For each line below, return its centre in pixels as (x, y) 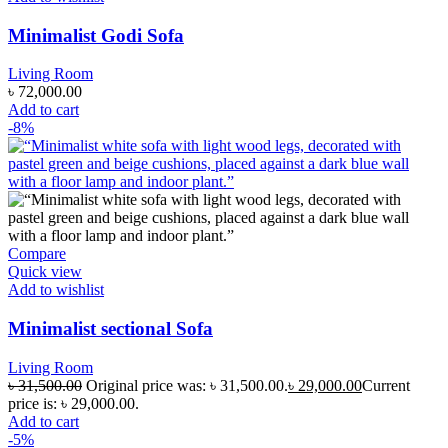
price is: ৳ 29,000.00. (73, 403)
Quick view (45, 272)
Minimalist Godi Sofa (96, 35)
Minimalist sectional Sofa (110, 329)
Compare (37, 254)
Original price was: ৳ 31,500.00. (187, 385)
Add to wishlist (56, 290)
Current (386, 385)
